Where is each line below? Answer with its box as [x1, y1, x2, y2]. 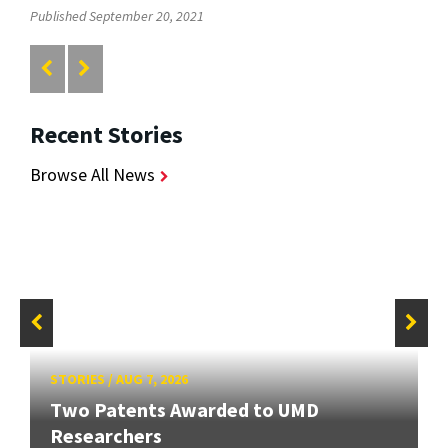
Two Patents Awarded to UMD [50, 397, 319, 423]
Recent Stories [30, 119, 183, 151]
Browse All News [30, 163, 155, 187]
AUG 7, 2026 [116, 369, 188, 388]
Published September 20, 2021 [30, 6, 204, 25]
